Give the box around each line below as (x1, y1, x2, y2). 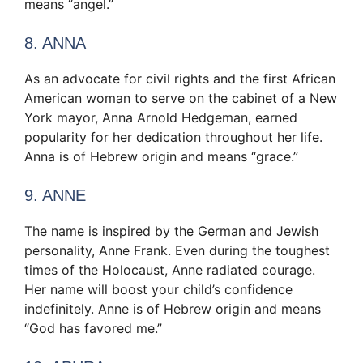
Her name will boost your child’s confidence (24, 281, 293, 298)
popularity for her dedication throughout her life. (24, 129, 322, 146)
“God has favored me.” (24, 320, 162, 337)
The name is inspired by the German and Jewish (24, 223, 318, 240)
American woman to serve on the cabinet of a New (24, 90, 337, 107)
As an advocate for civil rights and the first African (24, 70, 335, 88)
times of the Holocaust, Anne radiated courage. (24, 262, 315, 279)
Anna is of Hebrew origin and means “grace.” (24, 148, 298, 165)
